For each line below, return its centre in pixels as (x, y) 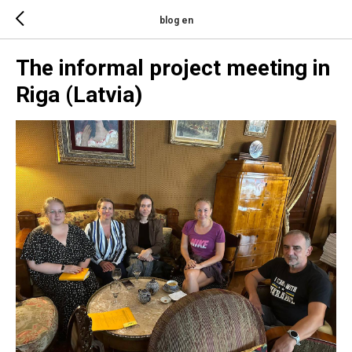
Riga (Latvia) (79, 95)
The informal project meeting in (173, 68)
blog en (176, 20)
